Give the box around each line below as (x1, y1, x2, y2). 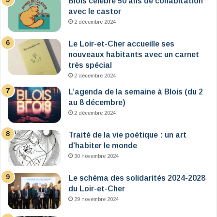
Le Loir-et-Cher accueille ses (68, 40, 174, 48)
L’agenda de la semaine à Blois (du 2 (68, 88, 203, 96)
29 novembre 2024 (74, 196, 119, 202)
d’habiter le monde (68, 141, 137, 150)
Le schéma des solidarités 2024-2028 (68, 174, 205, 183)
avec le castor (68, 7, 121, 16)
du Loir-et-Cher (68, 185, 125, 193)
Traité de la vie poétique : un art (68, 131, 186, 139)
